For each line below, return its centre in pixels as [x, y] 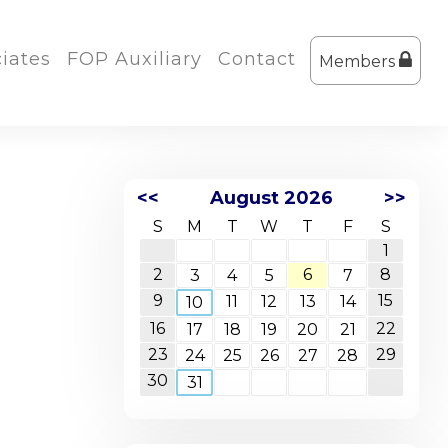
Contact [256, 59]
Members [358, 61]
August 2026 [271, 198]
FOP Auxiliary [134, 59]
